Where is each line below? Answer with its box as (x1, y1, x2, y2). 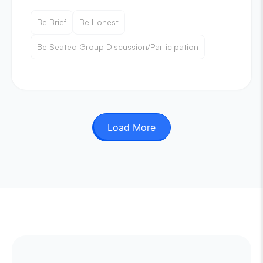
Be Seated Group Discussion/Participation (37, 42, 198, 52)
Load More (107, 122, 156, 133)
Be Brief (37, 17, 66, 27)
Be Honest (79, 17, 119, 27)
